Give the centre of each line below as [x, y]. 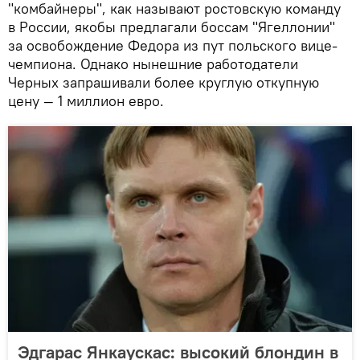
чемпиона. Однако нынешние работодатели [153, 63]
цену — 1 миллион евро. [86, 100]
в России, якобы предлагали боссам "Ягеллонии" [172, 27]
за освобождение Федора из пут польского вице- [173, 45]
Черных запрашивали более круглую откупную [164, 82]
